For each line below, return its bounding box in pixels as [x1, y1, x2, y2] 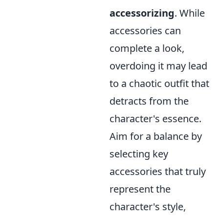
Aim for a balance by [109, 130, 202, 143]
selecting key [109, 147, 168, 161]
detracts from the [109, 94, 189, 108]
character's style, [109, 200, 186, 214]
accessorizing [109, 6, 175, 20]
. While [175, 6, 205, 20]
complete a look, [109, 42, 184, 55]
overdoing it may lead [109, 59, 207, 73]
